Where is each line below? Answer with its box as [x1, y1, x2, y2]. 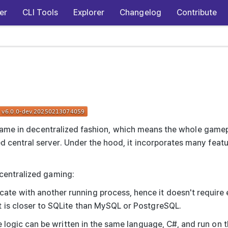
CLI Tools [22, 8, 58, 17]
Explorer [73, 8, 105, 17]
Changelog [120, 8, 161, 17]
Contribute [176, 8, 217, 17]
